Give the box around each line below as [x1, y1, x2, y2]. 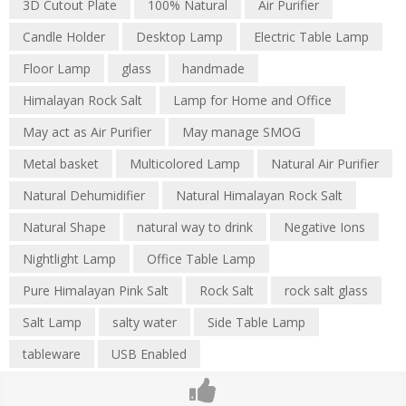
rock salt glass [285, 282, 368, 300]
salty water [112, 314, 177, 332]
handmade [182, 60, 245, 78]
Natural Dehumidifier [23, 187, 145, 205]
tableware [23, 345, 81, 363]
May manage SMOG [182, 123, 301, 141]
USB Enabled [111, 345, 187, 363]
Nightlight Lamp [23, 250, 116, 268]
